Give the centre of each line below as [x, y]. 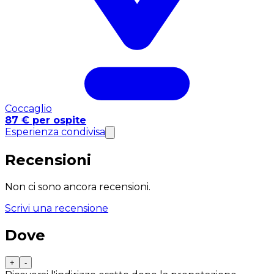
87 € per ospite [46, 120]
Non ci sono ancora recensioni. [78, 187]
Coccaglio [28, 109]
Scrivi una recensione [57, 209]
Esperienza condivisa [55, 132]
